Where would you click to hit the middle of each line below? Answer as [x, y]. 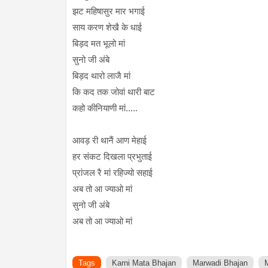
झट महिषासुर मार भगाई [108, 11]
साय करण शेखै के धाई [107, 28]
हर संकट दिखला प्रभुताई [112, 157]
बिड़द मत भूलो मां [98, 44]
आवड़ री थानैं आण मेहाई [109, 141]
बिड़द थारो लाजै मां [101, 76]
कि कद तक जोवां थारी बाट [113, 92]
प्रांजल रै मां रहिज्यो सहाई [112, 173]
